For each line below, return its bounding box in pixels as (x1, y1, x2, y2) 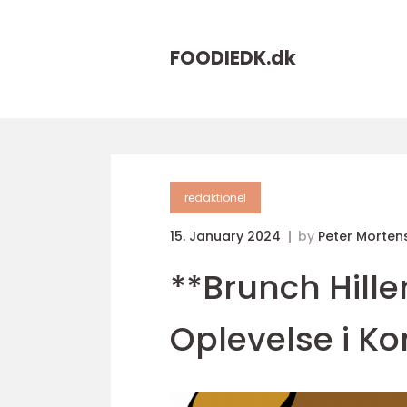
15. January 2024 (170, 227, 284, 245)
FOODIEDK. (170, 45, 271, 71)
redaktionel (184, 190, 246, 205)
